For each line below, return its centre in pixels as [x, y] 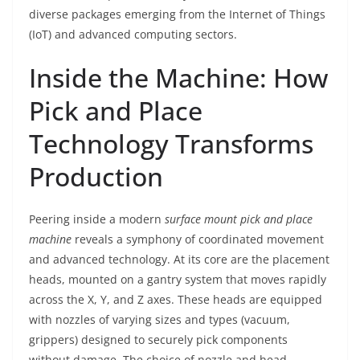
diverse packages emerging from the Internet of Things [177, 14]
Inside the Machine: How [178, 78]
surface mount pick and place [239, 219]
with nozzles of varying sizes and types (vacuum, [160, 319]
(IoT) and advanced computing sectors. [133, 34]
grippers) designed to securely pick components [158, 340]
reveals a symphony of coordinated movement [198, 239]
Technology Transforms [171, 143]
